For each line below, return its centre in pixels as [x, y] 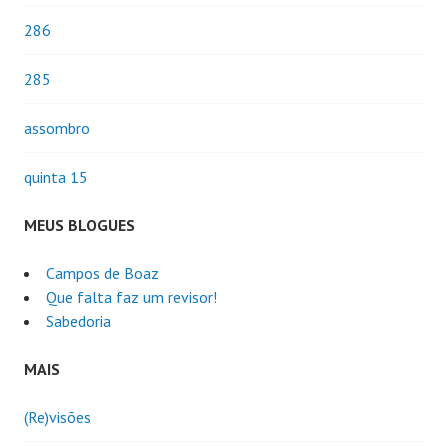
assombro [57, 127]
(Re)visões [57, 416]
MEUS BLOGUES [79, 224]
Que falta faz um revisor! [131, 296]
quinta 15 [56, 176]
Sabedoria [78, 320]
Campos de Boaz [102, 272]
